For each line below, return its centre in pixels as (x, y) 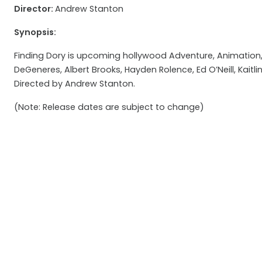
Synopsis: (35, 32)
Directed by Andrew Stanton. (75, 83)
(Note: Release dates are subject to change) (109, 107)
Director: (35, 8)
